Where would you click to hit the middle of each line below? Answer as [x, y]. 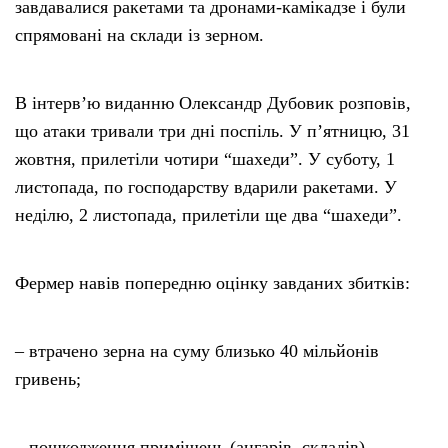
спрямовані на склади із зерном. [139, 35]
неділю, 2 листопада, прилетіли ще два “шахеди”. [208, 215]
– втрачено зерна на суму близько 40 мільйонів [197, 351]
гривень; [48, 379]
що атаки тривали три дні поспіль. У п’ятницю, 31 [212, 131]
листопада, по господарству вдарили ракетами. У [206, 187]
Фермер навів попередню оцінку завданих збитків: [212, 283]
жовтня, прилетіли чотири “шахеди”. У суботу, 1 [205, 159]
